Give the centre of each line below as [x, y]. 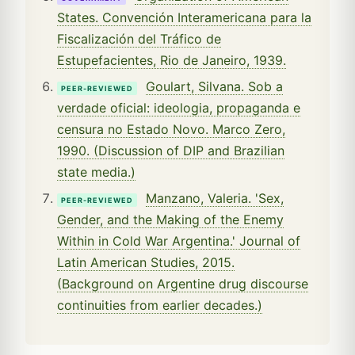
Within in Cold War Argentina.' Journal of [179, 240]
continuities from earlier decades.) [160, 305]
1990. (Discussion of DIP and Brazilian [171, 150]
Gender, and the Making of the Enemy [170, 219]
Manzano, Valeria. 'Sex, [215, 198]
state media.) [96, 172]
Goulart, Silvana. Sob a [214, 86]
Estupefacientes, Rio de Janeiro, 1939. [172, 60]
